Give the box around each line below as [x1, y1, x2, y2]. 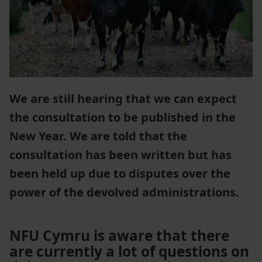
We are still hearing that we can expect [9, 91, 237, 107]
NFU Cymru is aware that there [9, 226, 229, 246]
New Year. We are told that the [9, 128, 187, 144]
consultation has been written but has [9, 147, 232, 163]
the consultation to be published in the [9, 109, 236, 126]
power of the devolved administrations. [9, 184, 239, 201]
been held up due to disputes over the [9, 166, 230, 182]
